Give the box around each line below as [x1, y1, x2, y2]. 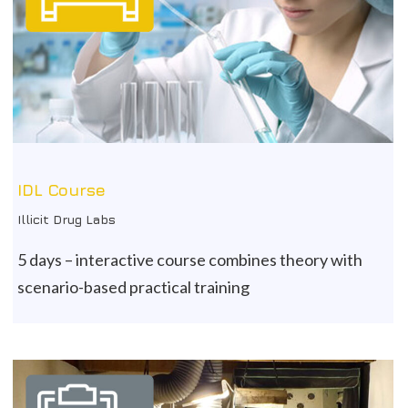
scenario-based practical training [17, 277, 250, 298]
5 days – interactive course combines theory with [17, 250, 362, 270]
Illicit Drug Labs [17, 211, 116, 228]
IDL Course [17, 180, 106, 200]
